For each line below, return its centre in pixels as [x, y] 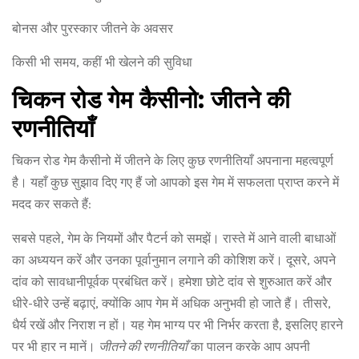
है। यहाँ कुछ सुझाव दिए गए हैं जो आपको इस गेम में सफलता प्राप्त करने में [175, 182]
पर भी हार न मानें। [55, 347]
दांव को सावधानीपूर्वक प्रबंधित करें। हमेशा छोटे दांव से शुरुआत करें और [172, 282]
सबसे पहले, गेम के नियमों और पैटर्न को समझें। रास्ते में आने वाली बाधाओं [174, 238]
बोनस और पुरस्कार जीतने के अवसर [93, 28]
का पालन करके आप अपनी [249, 347]
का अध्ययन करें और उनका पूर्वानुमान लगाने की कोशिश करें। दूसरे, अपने [174, 260]
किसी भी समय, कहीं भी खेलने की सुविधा [102, 62]
